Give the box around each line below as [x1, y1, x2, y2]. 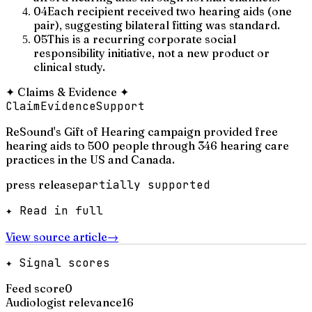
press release [6, 177, 78, 192]
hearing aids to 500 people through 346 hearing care [6, 138, 289, 153]
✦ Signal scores [6, 255, 110, 270]
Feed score [6, 281, 65, 295]
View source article [6, 229, 107, 244]
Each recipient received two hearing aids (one [47, 3, 292, 18]
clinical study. [33, 59, 105, 74]
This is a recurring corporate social [47, 31, 236, 46]
